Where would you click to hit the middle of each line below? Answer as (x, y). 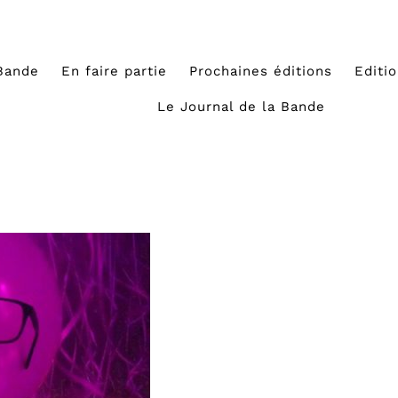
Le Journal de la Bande (242, 107)
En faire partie (115, 71)
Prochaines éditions (261, 71)
